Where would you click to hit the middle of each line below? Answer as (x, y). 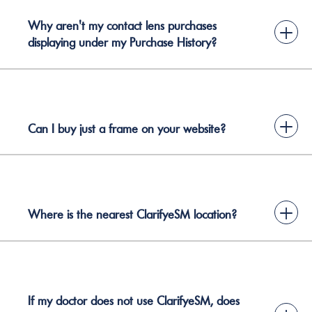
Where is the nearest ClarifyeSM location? (132, 214)
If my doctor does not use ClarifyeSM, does (134, 301)
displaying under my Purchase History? (122, 42)
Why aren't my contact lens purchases (122, 26)
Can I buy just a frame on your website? (127, 128)
